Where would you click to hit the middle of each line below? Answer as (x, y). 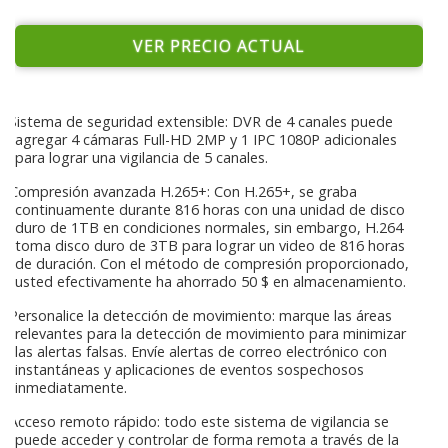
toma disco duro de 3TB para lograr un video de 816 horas (210, 245)
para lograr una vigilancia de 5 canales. (141, 157)
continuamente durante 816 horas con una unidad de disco (210, 209)
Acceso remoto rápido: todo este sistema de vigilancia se (197, 421)
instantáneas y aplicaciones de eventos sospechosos (189, 369)
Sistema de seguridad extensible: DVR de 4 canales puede (199, 121)
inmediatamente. (71, 387)
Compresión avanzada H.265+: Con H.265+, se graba (181, 191)
